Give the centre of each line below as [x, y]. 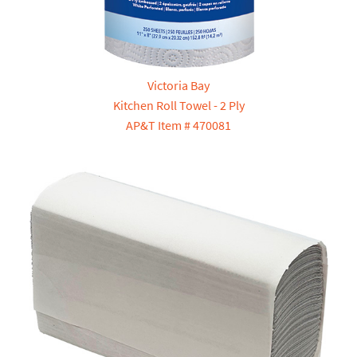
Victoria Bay [178, 86]
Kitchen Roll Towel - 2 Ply [178, 106]
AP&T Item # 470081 [178, 126]
